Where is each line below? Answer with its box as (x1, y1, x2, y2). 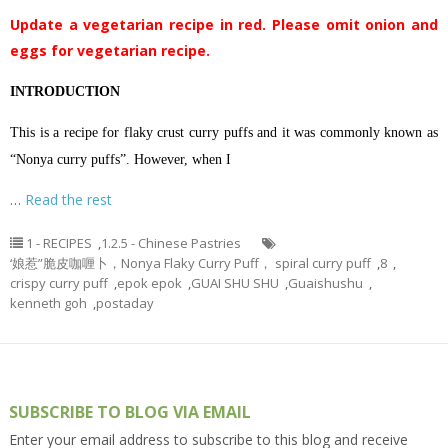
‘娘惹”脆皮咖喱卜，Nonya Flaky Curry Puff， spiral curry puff (10, 254, 371, 273)
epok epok (117, 274, 182, 293)
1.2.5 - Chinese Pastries (101, 234, 241, 253)
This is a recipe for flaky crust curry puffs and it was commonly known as (10, 125, 438, 141)
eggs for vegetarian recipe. (10, 41, 210, 61)
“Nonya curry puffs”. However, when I (10, 152, 231, 168)
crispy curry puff (10, 274, 108, 293)
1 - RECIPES (26, 234, 92, 253)
